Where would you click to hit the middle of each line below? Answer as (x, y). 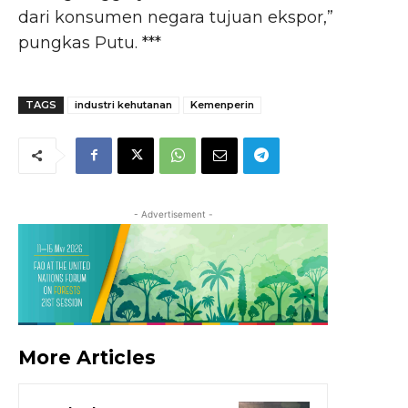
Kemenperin (222, 104)
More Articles (87, 358)
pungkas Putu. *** (90, 42)
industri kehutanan (123, 104)
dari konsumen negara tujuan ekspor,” (176, 17)
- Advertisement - (173, 214)
